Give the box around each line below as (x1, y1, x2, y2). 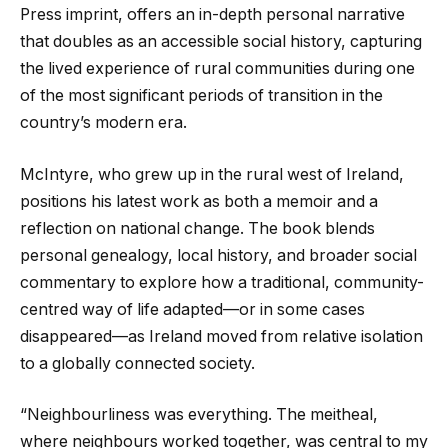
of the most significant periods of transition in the (20, 86, 383, 106)
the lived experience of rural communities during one (20, 59, 415, 79)
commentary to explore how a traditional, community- (20, 272, 424, 292)
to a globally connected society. (20, 353, 255, 373)
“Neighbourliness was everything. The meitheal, (20, 405, 378, 425)
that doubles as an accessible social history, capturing (20, 32, 422, 52)
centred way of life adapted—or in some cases (20, 299, 365, 319)
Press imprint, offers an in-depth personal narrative (20, 5, 405, 25)
